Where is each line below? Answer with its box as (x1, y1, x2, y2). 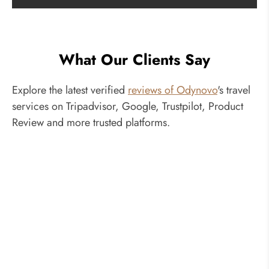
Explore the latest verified (12, 82, 128, 98)
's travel (217, 82, 250, 98)
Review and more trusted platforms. (12, 114, 170, 130)
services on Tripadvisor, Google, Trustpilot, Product (12, 98, 243, 114)
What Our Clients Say (59, 49, 210, 70)
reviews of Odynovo (128, 82, 217, 98)
